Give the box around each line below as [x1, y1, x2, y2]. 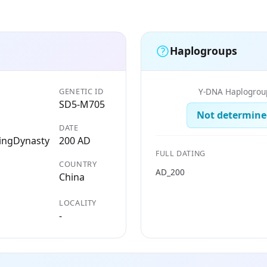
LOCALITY [59, 197, 97, 208]
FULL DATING [156, 148, 206, 159]
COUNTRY [59, 158, 97, 169]
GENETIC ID [59, 85, 104, 97]
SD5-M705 [59, 97, 105, 111]
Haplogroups [170, 44, 237, 58]
